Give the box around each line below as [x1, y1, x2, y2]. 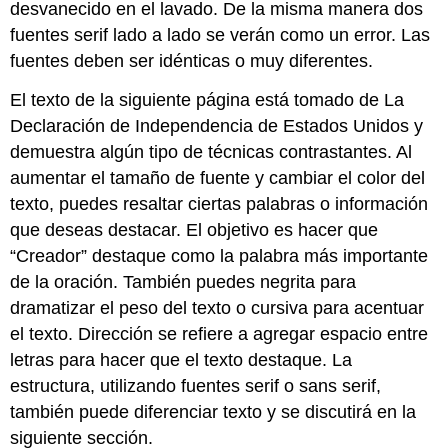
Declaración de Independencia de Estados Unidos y [10, 116, 424, 137]
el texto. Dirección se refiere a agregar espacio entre [10, 324, 429, 345]
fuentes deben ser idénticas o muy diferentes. [10, 51, 374, 72]
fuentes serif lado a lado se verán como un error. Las [10, 25, 431, 46]
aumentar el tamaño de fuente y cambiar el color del [10, 168, 426, 189]
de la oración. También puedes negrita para [10, 272, 357, 293]
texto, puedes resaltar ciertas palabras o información [10, 194, 429, 215]
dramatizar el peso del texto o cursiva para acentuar [10, 298, 425, 319]
